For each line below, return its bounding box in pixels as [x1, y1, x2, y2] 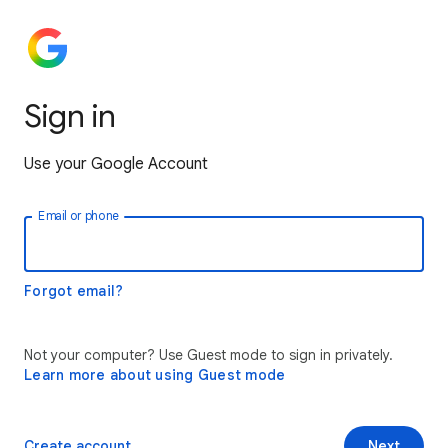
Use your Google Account [24, 154, 208, 174]
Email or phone [38, 208, 119, 224]
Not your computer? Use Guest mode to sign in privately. [24, 346, 393, 364]
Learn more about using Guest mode [24, 366, 286, 384]
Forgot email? [24, 282, 124, 300]
